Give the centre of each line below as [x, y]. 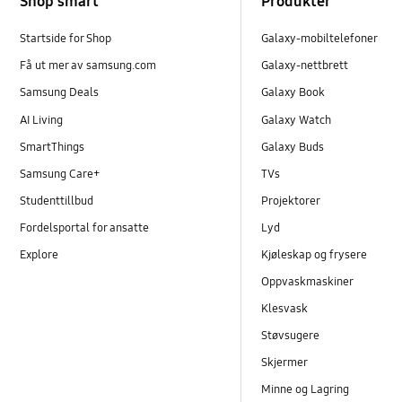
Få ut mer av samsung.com [88, 66]
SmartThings [52, 147]
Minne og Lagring [306, 390]
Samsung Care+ [60, 174]
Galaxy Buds [293, 147]
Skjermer [285, 363]
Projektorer [291, 201]
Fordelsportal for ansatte [85, 227]
